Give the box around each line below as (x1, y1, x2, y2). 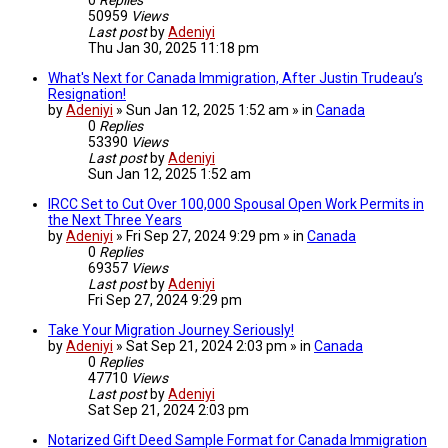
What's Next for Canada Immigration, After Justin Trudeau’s (48, 69, 423, 86)
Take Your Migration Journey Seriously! (48, 321, 294, 338)
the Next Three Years (48, 211, 182, 228)
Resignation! (48, 85, 126, 102)
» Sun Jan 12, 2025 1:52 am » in (116, 101, 316, 118)
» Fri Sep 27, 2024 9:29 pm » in (116, 227, 307, 244)
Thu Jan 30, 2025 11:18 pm (88, 39, 259, 56)
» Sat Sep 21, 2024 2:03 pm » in (116, 337, 314, 354)
